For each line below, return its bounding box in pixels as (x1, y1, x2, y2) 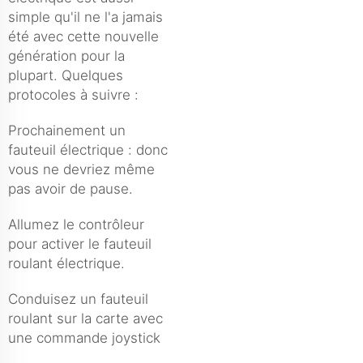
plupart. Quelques (8, 66, 123, 83)
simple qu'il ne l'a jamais (8, 8, 163, 25)
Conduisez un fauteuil (8, 290, 148, 307)
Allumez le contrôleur (8, 216, 144, 233)
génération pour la (8, 47, 125, 64)
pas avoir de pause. (8, 180, 133, 197)
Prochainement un (8, 122, 126, 139)
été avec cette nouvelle (8, 28, 159, 45)
